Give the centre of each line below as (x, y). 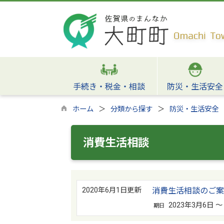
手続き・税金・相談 (109, 87)
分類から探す (131, 109)
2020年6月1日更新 (111, 190)
